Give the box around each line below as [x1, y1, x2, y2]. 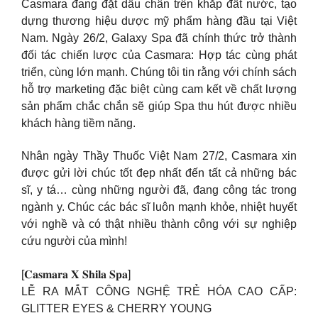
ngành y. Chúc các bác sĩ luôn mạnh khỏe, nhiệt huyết [21, 201, 297, 214]
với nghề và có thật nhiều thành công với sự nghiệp [21, 218, 297, 231]
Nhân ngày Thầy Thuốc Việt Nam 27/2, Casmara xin [21, 150, 297, 163]
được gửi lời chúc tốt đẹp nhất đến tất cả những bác [21, 167, 297, 180]
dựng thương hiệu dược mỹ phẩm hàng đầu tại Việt [21, 14, 297, 27]
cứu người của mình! [21, 235, 127, 248]
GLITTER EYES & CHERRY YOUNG [21, 302, 212, 314]
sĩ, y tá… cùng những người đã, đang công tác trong [21, 184, 297, 197]
